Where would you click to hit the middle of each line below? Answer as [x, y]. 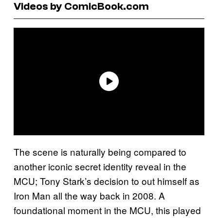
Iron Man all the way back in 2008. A [89, 195]
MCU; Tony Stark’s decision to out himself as [107, 181]
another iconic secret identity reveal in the [100, 166]
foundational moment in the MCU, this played [107, 210]
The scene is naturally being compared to [100, 151]
